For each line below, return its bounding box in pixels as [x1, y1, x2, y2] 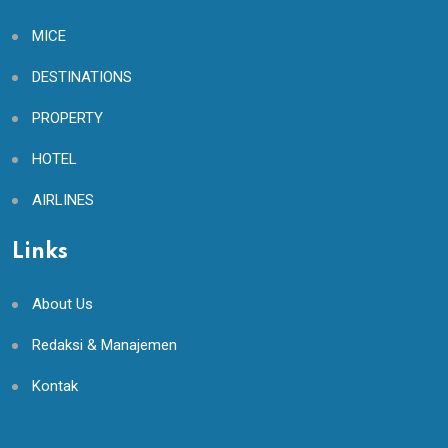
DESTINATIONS [32, 68, 132, 87]
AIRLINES [32, 191, 94, 210]
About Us [32, 295, 93, 314]
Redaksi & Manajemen [32, 336, 177, 355]
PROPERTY [32, 109, 103, 128]
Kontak [32, 377, 78, 396]
